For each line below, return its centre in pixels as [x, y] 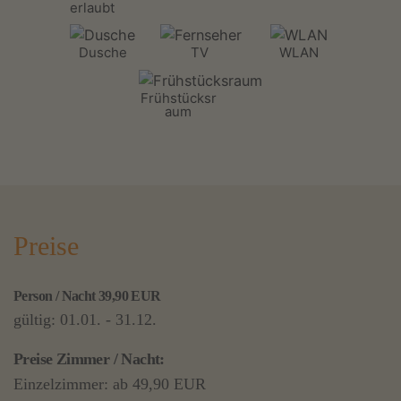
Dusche [102, 53]
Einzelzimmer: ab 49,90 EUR [110, 384]
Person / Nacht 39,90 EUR [87, 296]
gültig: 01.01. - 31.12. [85, 319]
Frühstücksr [178, 98]
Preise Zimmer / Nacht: [89, 358]
